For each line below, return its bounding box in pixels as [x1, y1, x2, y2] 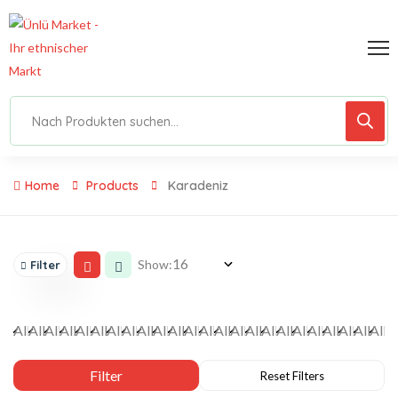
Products [86, 178, 139, 194]
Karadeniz [168, 178, 228, 194]
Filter [30, 258, 60, 272]
